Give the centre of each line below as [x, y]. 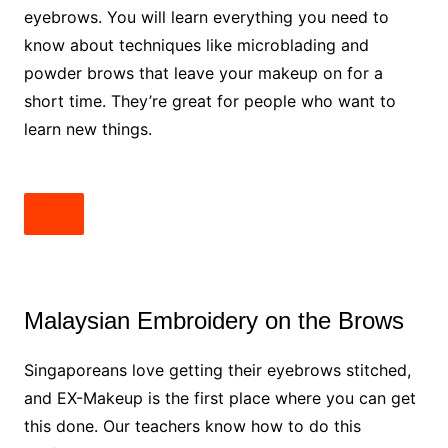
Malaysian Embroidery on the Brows [213, 320]
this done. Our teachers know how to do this [192, 426]
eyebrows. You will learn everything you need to [206, 17]
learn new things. [87, 129]
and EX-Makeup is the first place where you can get [219, 398]
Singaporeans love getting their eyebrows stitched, [217, 370]
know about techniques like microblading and [196, 45]
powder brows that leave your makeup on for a [203, 73]
